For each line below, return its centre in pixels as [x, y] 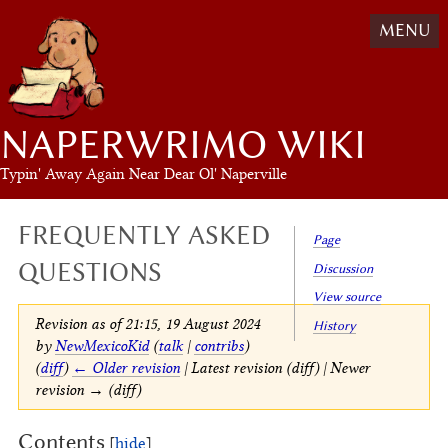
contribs [218, 345]
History [334, 326]
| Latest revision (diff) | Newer [274, 367]
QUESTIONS [90, 271]
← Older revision [125, 367]
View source [346, 297]
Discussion [342, 268]
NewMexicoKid [101, 345]
